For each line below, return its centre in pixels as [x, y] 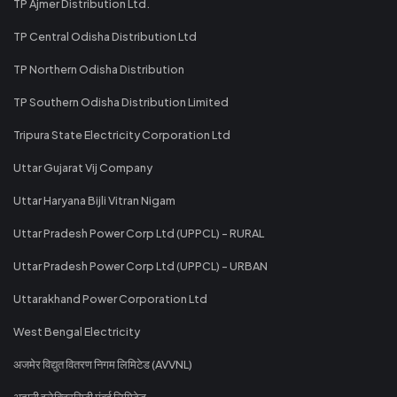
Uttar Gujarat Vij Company [83, 167]
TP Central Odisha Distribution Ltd [105, 36]
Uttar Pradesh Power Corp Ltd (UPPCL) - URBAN [140, 265]
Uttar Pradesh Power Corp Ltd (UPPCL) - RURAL [139, 233]
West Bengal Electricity [77, 331]
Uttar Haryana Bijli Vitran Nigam [94, 200]
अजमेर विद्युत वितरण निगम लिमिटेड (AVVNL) [103, 364]
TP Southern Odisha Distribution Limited [121, 101]
